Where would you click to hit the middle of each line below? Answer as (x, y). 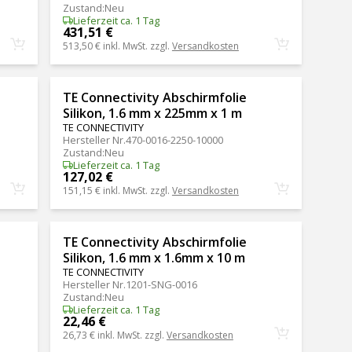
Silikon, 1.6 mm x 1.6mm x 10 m (154, 257)
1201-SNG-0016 (161, 284)
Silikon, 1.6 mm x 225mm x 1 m (152, 113)
